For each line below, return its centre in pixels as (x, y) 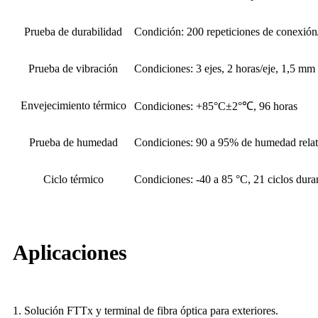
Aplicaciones (70, 252)
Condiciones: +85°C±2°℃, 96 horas (216, 106)
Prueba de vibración (73, 68)
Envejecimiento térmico (73, 105)
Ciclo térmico (73, 179)
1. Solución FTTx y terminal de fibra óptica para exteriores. (146, 310)
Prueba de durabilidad (73, 31)
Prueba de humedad (73, 142)
